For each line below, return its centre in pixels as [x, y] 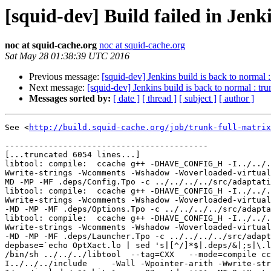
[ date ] [126, 99]
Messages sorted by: [70, 99]
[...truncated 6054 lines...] [73, 155]
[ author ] [237, 99]
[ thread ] [159, 99]
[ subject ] [198, 99]
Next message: [58, 88]
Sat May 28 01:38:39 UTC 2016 [67, 56]
